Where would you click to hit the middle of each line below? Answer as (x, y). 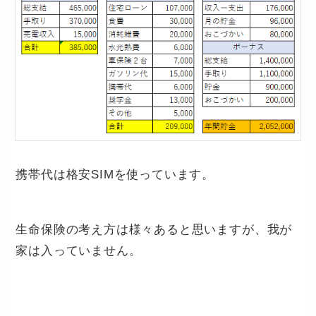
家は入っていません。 (79, 250)
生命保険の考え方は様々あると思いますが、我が (154, 229)
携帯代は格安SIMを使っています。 (115, 175)
